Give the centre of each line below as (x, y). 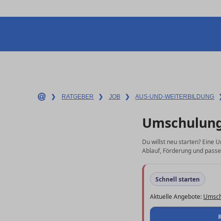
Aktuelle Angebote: (177, 196)
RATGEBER (77, 97)
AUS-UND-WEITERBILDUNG (175, 97)
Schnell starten (178, 179)
